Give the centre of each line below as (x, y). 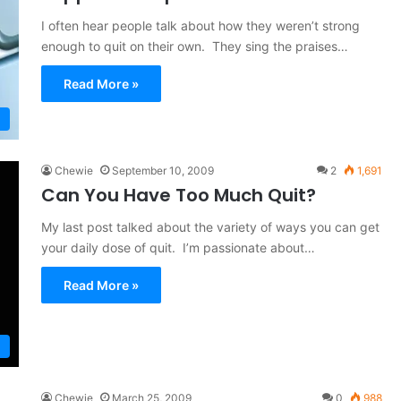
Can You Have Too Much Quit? (178, 196)
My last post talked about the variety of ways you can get (210, 227)
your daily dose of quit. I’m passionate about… (178, 248)
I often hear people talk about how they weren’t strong (200, 25)
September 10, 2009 (162, 171)
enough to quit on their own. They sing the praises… (194, 46)
